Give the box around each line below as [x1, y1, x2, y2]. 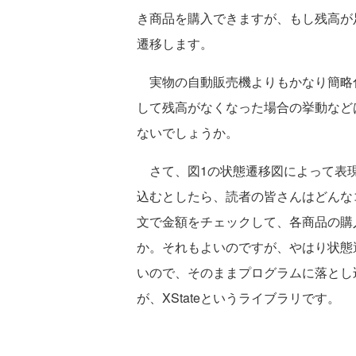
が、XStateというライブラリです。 [137, 288, 340, 307]
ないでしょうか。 [137, 122, 238, 141]
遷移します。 [137, 33, 213, 52]
